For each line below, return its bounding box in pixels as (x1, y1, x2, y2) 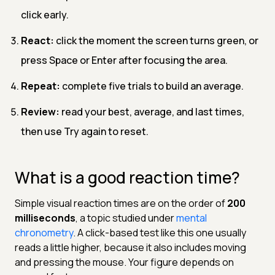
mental (176, 211, 207, 225)
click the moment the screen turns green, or (54, 33, 258, 47)
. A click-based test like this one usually (73, 225, 246, 239)
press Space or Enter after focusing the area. (21, 53, 228, 67)
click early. (21, 7, 69, 21)
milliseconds (15, 211, 76, 225)
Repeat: (21, 79, 60, 93)
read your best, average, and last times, (60, 104, 244, 118)
